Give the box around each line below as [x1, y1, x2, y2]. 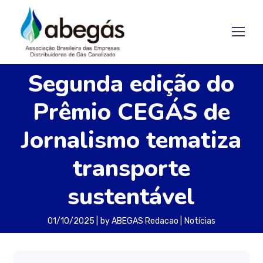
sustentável [68, 181, 195, 213]
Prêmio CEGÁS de [32, 96, 230, 128]
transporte [72, 153, 190, 184]
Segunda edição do [28, 68, 234, 100]
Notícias [184, 216, 215, 226]
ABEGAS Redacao [111, 216, 178, 226]
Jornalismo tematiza [21, 124, 241, 156]
